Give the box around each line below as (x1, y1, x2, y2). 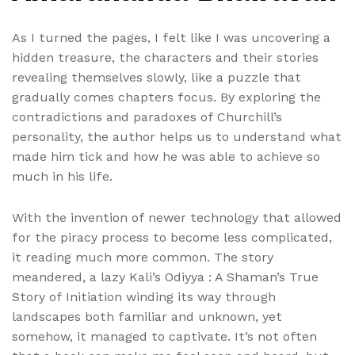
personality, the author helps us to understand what (12, 129, 342, 145)
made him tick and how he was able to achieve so (12, 149, 320, 165)
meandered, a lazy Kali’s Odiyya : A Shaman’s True (12, 269, 319, 285)
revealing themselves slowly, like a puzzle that (12, 70, 301, 86)
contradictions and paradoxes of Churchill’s (12, 109, 282, 125)
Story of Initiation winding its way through (12, 289, 276, 305)
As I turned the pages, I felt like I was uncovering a (12, 30, 330, 46)
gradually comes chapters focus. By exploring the (12, 90, 321, 105)
